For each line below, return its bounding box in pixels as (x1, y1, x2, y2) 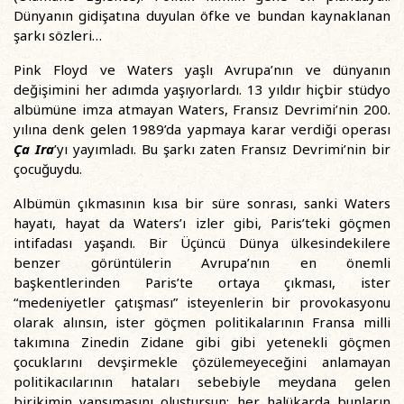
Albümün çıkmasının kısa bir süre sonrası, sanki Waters (14, 194, 390, 212)
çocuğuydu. (14, 160, 82, 178)
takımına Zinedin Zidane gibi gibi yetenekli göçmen (14, 333, 390, 351)
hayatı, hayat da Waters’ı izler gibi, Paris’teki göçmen (14, 214, 390, 232)
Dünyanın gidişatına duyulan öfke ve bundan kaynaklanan (14, 6, 390, 24)
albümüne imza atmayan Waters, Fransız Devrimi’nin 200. (14, 100, 390, 118)
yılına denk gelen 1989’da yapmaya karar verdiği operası (14, 120, 390, 138)
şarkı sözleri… (14, 26, 102, 44)
